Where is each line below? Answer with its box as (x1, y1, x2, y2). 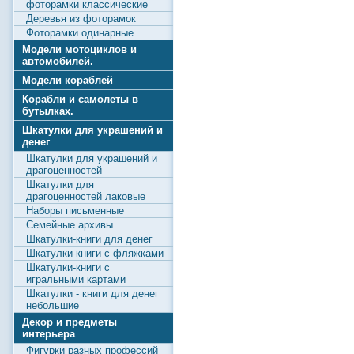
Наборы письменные (26, 205, 124, 217)
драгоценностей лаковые (26, 190, 145, 202)
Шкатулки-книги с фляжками (26, 247, 164, 259)
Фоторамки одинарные (26, 27, 134, 39)
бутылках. (22, 105, 73, 117)
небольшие (26, 299, 79, 311)
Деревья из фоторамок (26, 13, 136, 24)
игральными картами (26, 273, 126, 285)
